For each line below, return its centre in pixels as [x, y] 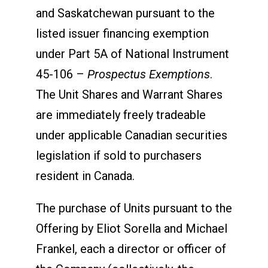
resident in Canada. [85, 176]
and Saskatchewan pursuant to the [125, 13]
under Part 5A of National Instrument [132, 54]
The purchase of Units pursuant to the [134, 208]
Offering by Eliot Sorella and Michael [131, 228]
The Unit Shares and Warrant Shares [129, 94]
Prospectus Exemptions [148, 74]
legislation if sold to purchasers [118, 155]
